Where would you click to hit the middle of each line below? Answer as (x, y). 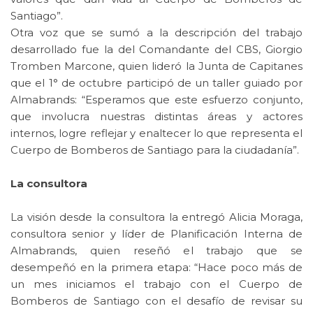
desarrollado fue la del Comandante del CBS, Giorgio (156, 50)
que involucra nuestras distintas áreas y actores (156, 117)
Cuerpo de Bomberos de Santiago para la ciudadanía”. (155, 150)
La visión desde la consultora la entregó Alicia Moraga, (156, 217)
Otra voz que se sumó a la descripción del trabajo (156, 33)
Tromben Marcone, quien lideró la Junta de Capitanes (156, 66)
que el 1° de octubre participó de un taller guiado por (156, 83)
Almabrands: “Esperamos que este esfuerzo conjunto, (156, 100)
